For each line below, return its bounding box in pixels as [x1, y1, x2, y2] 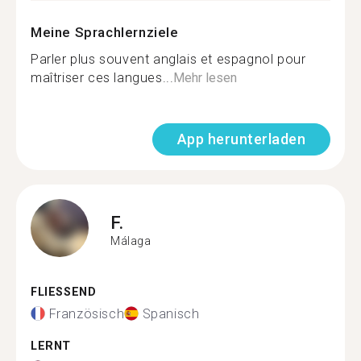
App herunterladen [176, 131, 305, 147]
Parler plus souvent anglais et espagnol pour [31, 52, 306, 67]
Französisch [48, 305, 125, 322]
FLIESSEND [31, 285, 88, 299]
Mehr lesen [173, 70, 238, 85]
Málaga [110, 234, 151, 247]
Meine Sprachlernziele [31, 24, 179, 40]
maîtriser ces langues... [31, 70, 174, 85]
